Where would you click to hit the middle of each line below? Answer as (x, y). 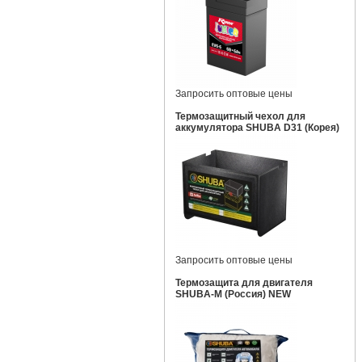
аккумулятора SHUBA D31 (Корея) (257, 128)
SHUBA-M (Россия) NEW (233, 294)
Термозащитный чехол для (240, 116)
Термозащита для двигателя (244, 283)
